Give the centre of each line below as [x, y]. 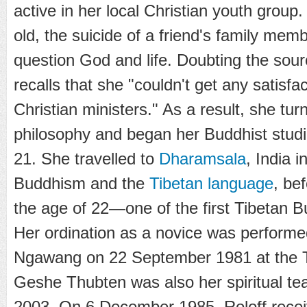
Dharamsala [202, 158]
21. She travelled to [86, 158]
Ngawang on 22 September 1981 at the [158, 257]
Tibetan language [211, 183]
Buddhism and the [82, 183]
